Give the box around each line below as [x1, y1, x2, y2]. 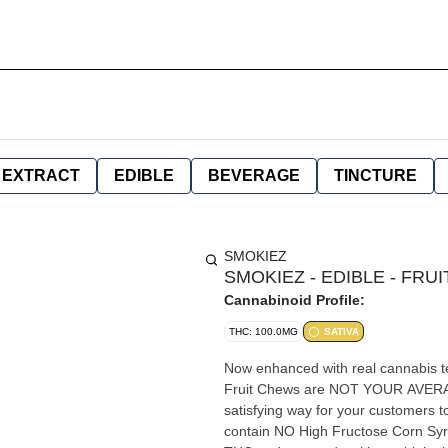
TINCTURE [334, 167, 417, 184]
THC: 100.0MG [229, 326, 298, 337]
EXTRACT [2, 167, 80, 184]
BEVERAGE [208, 167, 300, 184]
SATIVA [324, 326, 359, 337]
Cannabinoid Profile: [224, 292, 365, 308]
